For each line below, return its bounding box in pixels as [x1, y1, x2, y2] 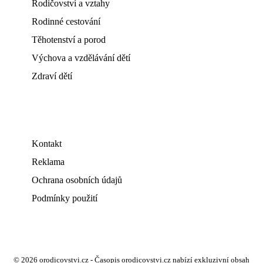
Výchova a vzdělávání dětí [32, 53, 130, 63]
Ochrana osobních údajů [32, 175, 122, 186]
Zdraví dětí [32, 71, 72, 82]
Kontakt [32, 139, 62, 149]
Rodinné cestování [32, 16, 100, 27]
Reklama [32, 157, 65, 167]
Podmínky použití [32, 193, 97, 204]
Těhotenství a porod [32, 35, 106, 45]
